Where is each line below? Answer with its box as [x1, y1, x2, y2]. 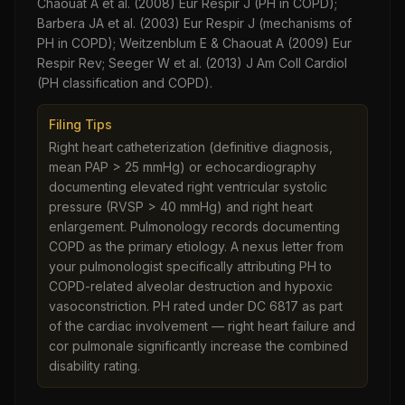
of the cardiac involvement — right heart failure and [49, 318, 355, 334]
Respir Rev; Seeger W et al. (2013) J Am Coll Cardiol [37, 55, 347, 71]
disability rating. [49, 358, 140, 373]
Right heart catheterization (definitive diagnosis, [49, 139, 333, 155]
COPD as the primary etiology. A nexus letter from [49, 239, 344, 254]
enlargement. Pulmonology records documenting [49, 219, 340, 234]
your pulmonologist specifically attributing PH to [49, 259, 332, 274]
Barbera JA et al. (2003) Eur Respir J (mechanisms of [37, 15, 352, 31]
